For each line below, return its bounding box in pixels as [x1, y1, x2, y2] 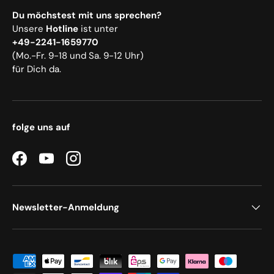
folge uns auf [12, 120, 70, 133]
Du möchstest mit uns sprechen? [12, 9, 161, 21]
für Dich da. [12, 62, 61, 75]
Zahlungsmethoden [12, 254, 94, 267]
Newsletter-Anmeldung [12, 201, 119, 214]
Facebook [18, 158, 61, 171]
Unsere [12, 22, 46, 35]
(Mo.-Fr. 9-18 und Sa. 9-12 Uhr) [12, 49, 144, 62]
